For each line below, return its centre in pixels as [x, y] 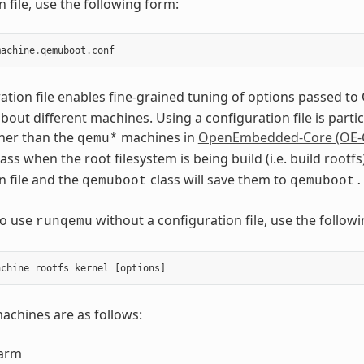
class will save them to [218, 180]
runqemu [64, 222]
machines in [158, 138]
